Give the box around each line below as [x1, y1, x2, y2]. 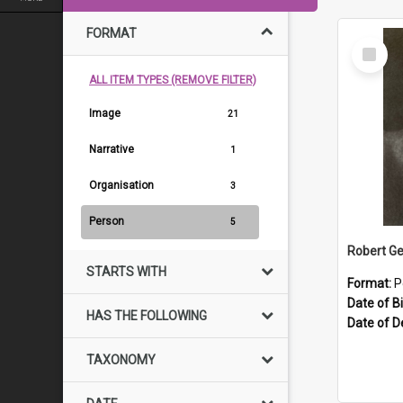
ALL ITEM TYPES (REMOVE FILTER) [89, 74, 256, 86]
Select [355, 36, 394, 52]
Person [89, 215, 124, 228]
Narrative [89, 143, 134, 156]
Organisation [89, 179, 154, 192]
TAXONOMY [86, 353, 156, 367]
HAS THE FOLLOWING [86, 309, 207, 323]
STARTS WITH [86, 264, 166, 279]
